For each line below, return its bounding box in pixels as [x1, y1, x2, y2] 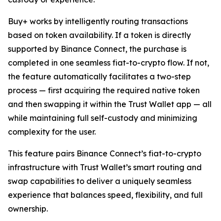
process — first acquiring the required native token [8, 85, 200, 95]
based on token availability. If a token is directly [8, 30, 191, 40]
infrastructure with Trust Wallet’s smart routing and [8, 162, 202, 172]
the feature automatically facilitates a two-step [8, 72, 191, 81]
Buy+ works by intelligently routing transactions [8, 16, 188, 26]
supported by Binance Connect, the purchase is [8, 44, 186, 54]
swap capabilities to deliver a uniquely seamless [8, 176, 191, 186]
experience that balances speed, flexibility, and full [8, 190, 203, 200]
